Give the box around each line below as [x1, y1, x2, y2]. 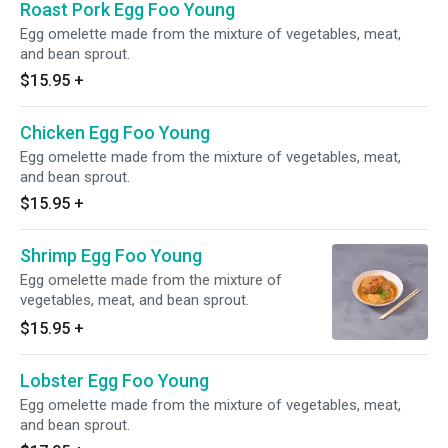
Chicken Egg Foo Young [20, 122, 210, 143]
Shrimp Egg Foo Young [20, 245, 202, 266]
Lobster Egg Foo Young [20, 370, 209, 391]
